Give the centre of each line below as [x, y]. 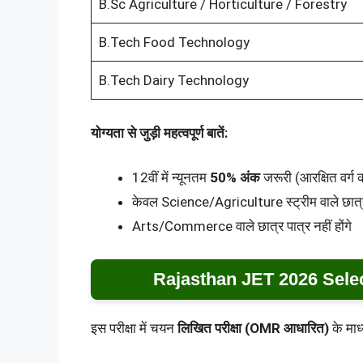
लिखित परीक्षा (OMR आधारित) [253, 328]
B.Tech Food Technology [174, 43]
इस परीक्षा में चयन [134, 328]
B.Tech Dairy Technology [173, 81]
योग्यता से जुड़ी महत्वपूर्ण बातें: [159, 132]
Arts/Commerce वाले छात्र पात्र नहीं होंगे [242, 226]
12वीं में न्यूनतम [171, 178]
